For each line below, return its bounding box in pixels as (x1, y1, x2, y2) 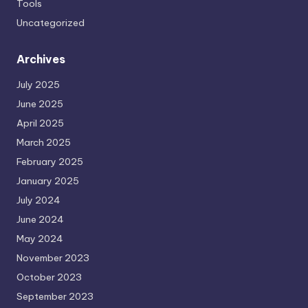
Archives (16, 52, 65, 66)
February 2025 (16, 155, 83, 168)
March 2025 (16, 135, 71, 148)
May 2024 (16, 232, 63, 245)
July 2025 (16, 78, 60, 91)
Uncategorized (16, 16, 85, 29)
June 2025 (16, 97, 63, 110)
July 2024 (16, 193, 60, 206)
